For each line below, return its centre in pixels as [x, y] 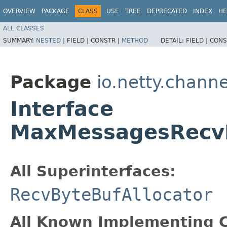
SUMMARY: [20, 40]
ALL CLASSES [24, 28]
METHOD [135, 40]
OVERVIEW [19, 11]
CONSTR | [106, 40]
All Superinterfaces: [93, 171]
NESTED [48, 40]
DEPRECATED [167, 11]
